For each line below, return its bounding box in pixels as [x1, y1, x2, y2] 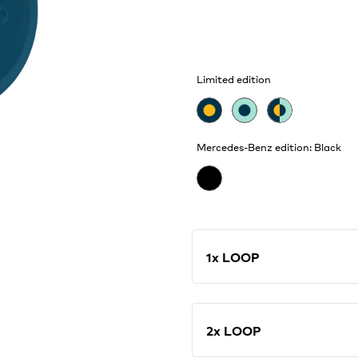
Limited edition [197, 71, 271, 86]
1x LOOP [206, 247, 260, 265]
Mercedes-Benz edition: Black [197, 139, 341, 153]
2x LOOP [206, 320, 261, 339]
